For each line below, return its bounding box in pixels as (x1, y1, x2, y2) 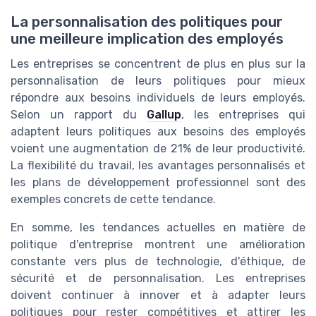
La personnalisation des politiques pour (11, 13, 283, 30)
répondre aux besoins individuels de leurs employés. (11, 90, 305, 104)
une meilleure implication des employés (11, 30, 284, 47)
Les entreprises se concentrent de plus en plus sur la (11, 56, 305, 71)
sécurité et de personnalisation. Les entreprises (11, 271, 305, 285)
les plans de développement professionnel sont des (11, 175, 305, 189)
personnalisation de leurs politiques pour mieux (11, 73, 305, 87)
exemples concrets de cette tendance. (11, 192, 216, 206)
